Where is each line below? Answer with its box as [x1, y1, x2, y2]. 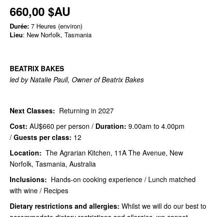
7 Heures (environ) [29, 21, 82, 31]
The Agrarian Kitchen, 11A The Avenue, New [42, 147, 183, 157]
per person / [56, 121, 95, 131]
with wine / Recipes [10, 185, 68, 195]
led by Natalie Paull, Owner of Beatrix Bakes [10, 74, 144, 84]
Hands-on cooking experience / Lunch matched [51, 174, 196, 184]
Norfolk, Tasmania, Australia [10, 158, 96, 169]
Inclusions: [10, 174, 51, 184]
